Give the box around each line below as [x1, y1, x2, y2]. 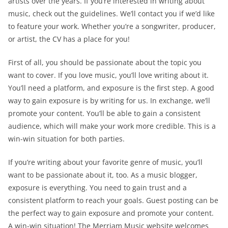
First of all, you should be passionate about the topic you [8, 57, 202, 67]
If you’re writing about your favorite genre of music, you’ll [8, 157, 203, 167]
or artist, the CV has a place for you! [8, 34, 130, 44]
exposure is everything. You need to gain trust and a [8, 182, 187, 192]
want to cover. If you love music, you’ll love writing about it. [8, 70, 209, 80]
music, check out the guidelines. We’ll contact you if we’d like [8, 8, 215, 18]
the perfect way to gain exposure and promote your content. [8, 208, 214, 218]
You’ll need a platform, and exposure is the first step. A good [8, 82, 214, 93]
